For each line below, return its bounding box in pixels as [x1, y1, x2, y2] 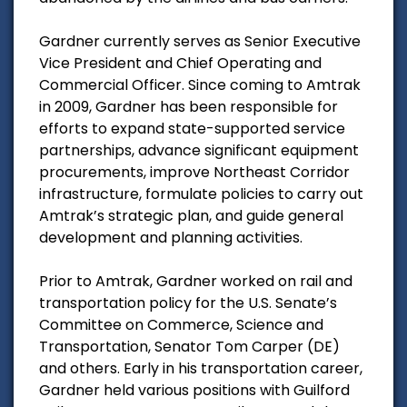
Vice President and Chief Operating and [39, 52, 322, 74]
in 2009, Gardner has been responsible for [39, 95, 338, 117]
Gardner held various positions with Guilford [39, 379, 350, 401]
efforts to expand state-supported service [39, 117, 345, 139]
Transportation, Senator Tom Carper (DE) [39, 335, 340, 357]
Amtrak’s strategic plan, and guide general [39, 204, 343, 226]
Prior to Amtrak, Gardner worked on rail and [39, 270, 352, 292]
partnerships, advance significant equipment [39, 139, 359, 161]
